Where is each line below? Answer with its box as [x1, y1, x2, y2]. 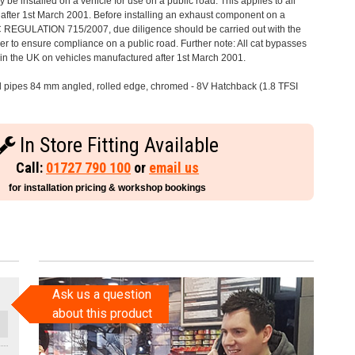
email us [149, 159, 200, 177]
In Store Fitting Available [15, 133, 219, 158]
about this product [52, 305, 152, 321]
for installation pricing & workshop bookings [9, 182, 207, 194]
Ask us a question [52, 286, 152, 302]
